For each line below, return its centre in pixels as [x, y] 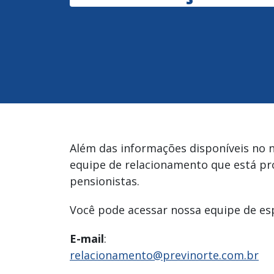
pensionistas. [105, 181]
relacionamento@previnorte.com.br [164, 255]
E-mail [87, 239]
